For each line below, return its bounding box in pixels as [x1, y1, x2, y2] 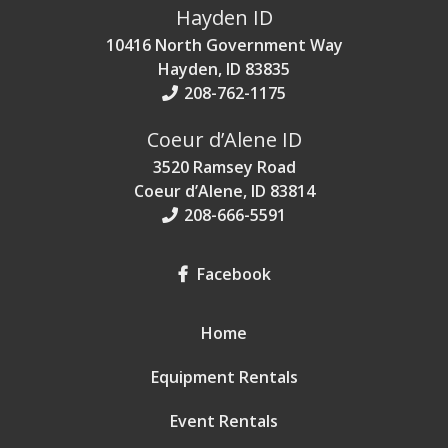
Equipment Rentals [150, 366, 298, 388]
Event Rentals [170, 410, 278, 432]
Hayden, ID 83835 [158, 58, 290, 80]
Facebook [192, 263, 271, 285]
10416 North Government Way [105, 34, 343, 56]
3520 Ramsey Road [152, 156, 296, 178]
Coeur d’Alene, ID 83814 [133, 180, 315, 202]
